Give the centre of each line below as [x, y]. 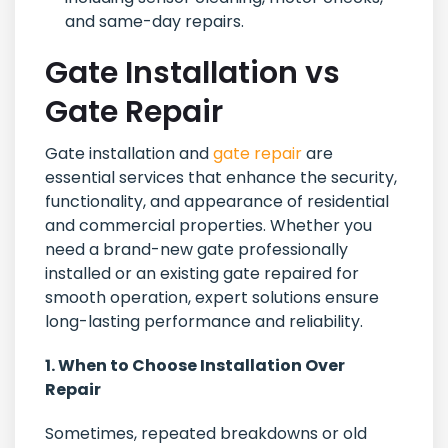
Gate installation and [129, 154]
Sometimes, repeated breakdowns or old [206, 434]
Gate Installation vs [192, 73]
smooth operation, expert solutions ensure [212, 298]
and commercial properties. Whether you [208, 226]
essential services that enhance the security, [221, 178]
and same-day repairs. [154, 22]
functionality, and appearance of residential [217, 202]
